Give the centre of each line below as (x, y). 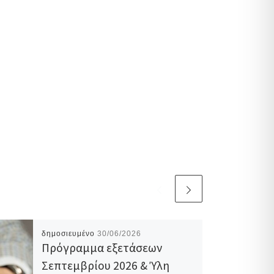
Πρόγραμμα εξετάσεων (102, 247)
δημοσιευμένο (69, 233)
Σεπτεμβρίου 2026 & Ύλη (105, 265)
